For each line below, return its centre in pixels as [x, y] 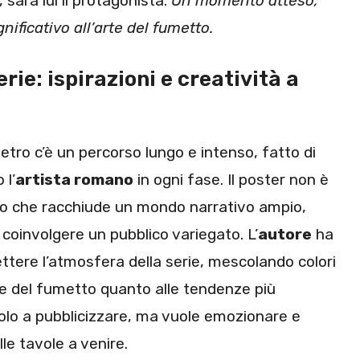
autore [285, 234]
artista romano [74, 179]
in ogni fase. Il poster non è [231, 179]
